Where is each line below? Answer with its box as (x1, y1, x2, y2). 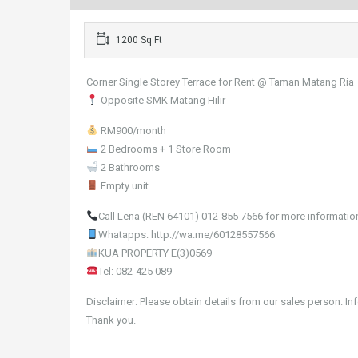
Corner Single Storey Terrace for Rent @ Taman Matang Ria (86, 76, 354, 88)
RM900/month (97, 125, 166, 137)
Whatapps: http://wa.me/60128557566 (97, 229, 275, 241)
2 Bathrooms (97, 161, 160, 173)
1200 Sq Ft (113, 34, 162, 46)
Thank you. (86, 314, 136, 326)
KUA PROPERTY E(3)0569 (97, 247, 212, 259)
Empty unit (97, 180, 149, 192)
